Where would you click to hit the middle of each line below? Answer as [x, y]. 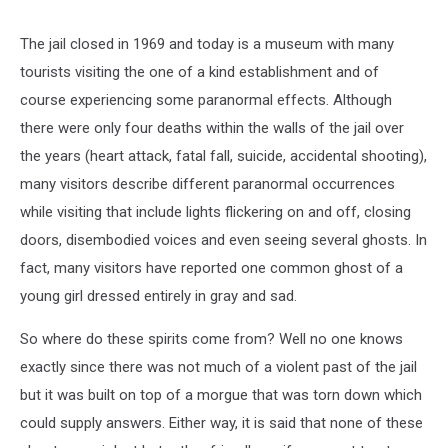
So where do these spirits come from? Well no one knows [211, 339]
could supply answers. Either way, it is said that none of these [221, 423]
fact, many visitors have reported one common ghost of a [211, 268]
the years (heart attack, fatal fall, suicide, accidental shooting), [223, 156]
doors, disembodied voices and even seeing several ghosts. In [223, 240]
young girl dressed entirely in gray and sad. [158, 296]
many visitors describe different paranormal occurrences [207, 184]
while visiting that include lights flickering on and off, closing [215, 212]
